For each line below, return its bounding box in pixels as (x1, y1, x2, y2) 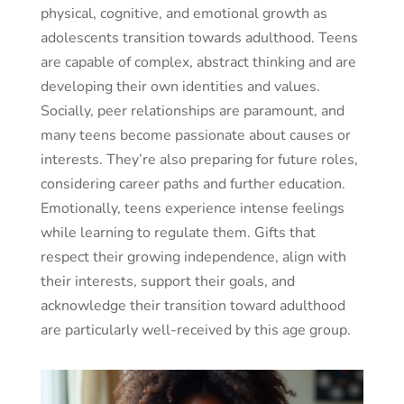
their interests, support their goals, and (40, 271, 295, 291)
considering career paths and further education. (40, 173, 345, 194)
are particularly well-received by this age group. (40, 319, 351, 340)
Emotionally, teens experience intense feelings (40, 197, 344, 218)
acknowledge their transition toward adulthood (40, 295, 345, 316)
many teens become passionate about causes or (40, 124, 351, 145)
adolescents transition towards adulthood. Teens (40, 27, 358, 48)
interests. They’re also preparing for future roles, (40, 149, 358, 170)
